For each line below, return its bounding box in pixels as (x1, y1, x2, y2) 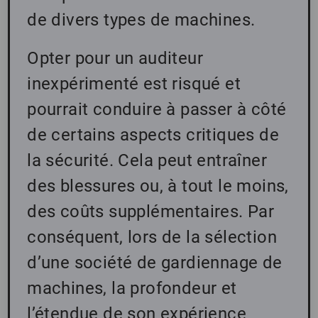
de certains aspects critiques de (27, 125, 280, 146)
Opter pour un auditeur (27, 48, 204, 69)
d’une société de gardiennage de (27, 253, 283, 273)
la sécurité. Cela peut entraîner (27, 150, 268, 171)
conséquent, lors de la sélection (27, 227, 278, 248)
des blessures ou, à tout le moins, (27, 176, 289, 197)
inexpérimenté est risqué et (27, 74, 241, 94)
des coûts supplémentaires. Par (27, 202, 275, 222)
